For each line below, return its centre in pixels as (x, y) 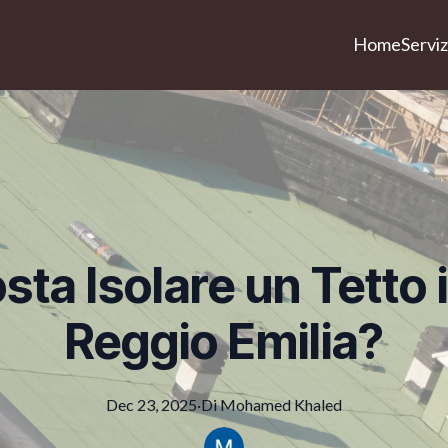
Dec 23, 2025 (151, 404)
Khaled (318, 404)
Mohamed (255, 404)
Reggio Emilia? (224, 341)
